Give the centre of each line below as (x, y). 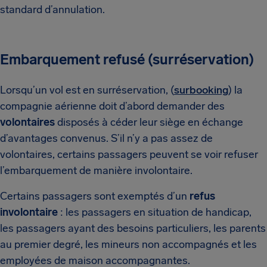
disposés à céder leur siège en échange (149, 122)
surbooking (201, 90)
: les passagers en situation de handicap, (155, 212)
